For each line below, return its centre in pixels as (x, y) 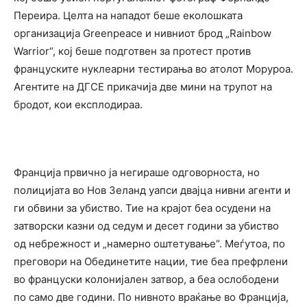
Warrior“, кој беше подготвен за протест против (132, 51)
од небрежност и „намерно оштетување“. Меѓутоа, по (149, 244)
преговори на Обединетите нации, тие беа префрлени (151, 261)
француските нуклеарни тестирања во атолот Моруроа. (153, 69)
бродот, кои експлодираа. (78, 105)
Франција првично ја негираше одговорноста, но (137, 172)
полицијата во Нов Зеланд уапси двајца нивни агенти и (152, 190)
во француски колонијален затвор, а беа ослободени (146, 279)
